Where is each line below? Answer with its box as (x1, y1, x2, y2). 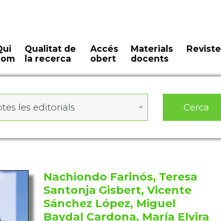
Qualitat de (25, 43, 76, 54)
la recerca (25, 53, 72, 64)
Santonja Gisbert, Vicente (43, 184, 191, 197)
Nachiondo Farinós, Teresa (43, 170, 197, 184)
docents (130, 53, 169, 64)
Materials (130, 43, 173, 54)
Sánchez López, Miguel (43, 197, 176, 210)
